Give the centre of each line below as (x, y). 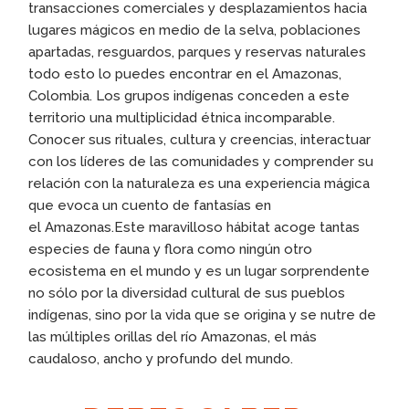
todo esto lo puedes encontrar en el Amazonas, (185, 73)
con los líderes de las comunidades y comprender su (201, 161)
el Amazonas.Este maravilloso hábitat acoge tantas (194, 227)
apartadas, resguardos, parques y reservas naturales (198, 52)
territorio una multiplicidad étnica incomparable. (182, 117)
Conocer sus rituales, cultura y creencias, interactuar (200, 139)
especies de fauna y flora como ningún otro (171, 249)
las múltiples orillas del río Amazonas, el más (173, 336)
